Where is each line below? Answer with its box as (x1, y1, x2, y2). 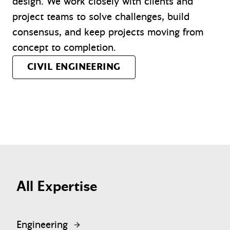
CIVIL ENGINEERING (27, 61, 121, 73)
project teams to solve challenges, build (12, 10, 189, 23)
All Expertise (16, 177, 97, 196)
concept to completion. (12, 41, 116, 54)
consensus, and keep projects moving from (12, 25, 203, 39)
